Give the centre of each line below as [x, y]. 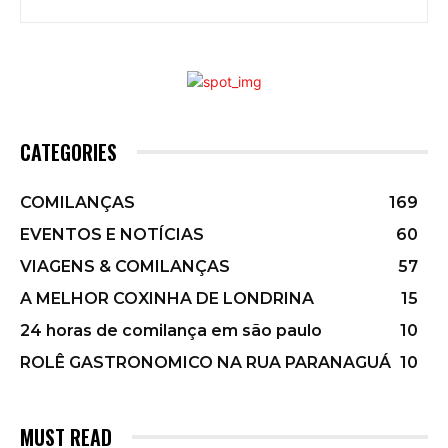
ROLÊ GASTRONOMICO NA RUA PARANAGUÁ [205, 362]
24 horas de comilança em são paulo [171, 330]
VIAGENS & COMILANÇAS [125, 266]
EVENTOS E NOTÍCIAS [112, 234]
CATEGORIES [68, 151]
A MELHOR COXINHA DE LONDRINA [167, 298]
